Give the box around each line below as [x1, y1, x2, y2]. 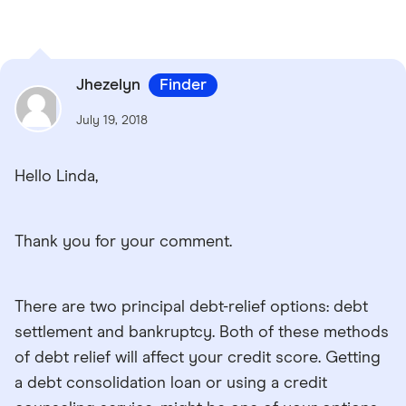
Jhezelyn [76, 77, 145, 94]
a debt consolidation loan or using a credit [14, 375, 327, 392]
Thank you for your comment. [14, 234, 232, 251]
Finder [159, 77, 207, 94]
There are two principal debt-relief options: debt [14, 299, 368, 316]
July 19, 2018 [76, 114, 148, 128]
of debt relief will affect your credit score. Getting [14, 350, 381, 367]
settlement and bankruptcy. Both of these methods [14, 324, 389, 342]
